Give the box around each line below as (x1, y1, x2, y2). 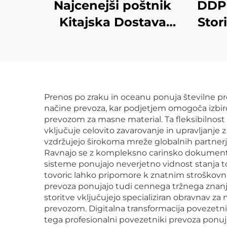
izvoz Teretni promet (47, 31, 178, 46)
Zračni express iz (59, 65, 166, 80)
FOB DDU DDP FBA (51, 48, 174, 63)
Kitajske (87, 82, 138, 96)
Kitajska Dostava (59, 15, 166, 29)
